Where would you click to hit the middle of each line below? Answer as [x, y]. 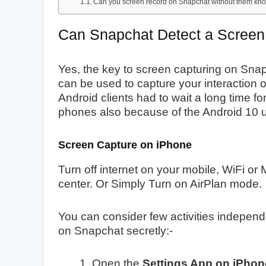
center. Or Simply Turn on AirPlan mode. [160, 183]
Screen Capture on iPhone [125, 145]
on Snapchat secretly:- [115, 230]
